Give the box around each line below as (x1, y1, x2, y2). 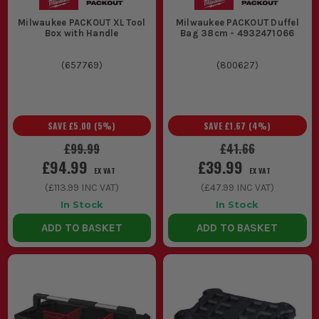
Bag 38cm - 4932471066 (180, 28, 295, 39)
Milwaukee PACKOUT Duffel (175, 17, 299, 28)
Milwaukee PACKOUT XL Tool (18, 17, 146, 28)
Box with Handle (44, 28, 119, 39)
